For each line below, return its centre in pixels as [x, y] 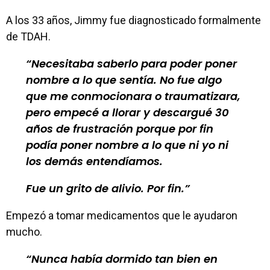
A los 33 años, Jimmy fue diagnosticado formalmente [133, 20]
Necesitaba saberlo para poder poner [134, 64]
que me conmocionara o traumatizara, [133, 96]
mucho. [24, 232]
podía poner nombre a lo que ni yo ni [127, 145]
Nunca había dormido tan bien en [124, 259]
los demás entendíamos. [94, 161]
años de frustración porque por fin [120, 129]
